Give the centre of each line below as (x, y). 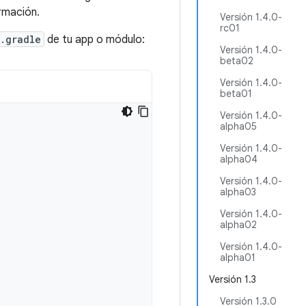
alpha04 (239, 159)
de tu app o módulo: (95, 40)
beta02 (237, 61)
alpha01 (238, 258)
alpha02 (238, 225)
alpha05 (238, 126)
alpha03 (238, 192)
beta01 (236, 94)
